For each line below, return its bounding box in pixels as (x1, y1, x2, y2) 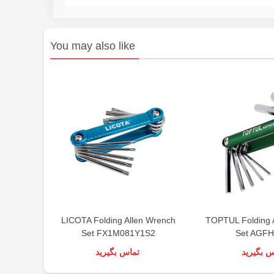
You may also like (50, 40, 135, 53)
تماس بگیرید (95, 247, 139, 257)
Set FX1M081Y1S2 (81, 228, 156, 239)
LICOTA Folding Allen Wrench (61, 215, 176, 226)
